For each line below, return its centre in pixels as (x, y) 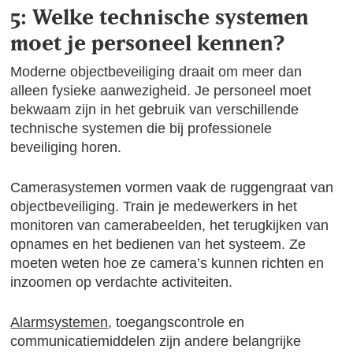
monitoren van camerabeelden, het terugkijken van (170, 225)
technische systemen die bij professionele (141, 128)
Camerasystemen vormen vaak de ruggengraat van (172, 188)
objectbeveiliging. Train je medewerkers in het (154, 206)
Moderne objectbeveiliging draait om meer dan (156, 72)
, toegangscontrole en (176, 322)
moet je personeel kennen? (148, 43)
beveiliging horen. (66, 147)
